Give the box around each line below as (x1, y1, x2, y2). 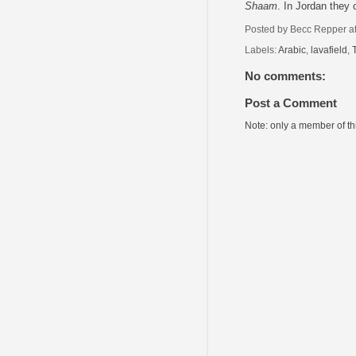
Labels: (245, 44, 278, 55)
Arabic (278, 44, 306, 55)
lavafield (311, 44, 347, 55)
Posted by (245, 24, 290, 35)
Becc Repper (290, 24, 346, 35)
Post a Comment (245, 96, 337, 110)
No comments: (245, 68, 326, 83)
